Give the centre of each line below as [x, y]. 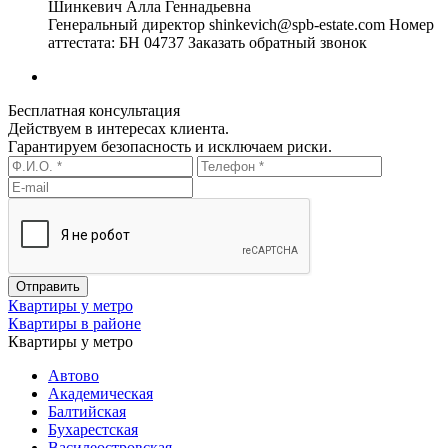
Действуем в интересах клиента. [118, 129]
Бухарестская [93, 430]
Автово [73, 376]
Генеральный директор [126, 25]
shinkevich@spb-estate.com [297, 25]
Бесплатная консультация [94, 111]
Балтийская [87, 412]
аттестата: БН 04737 [116, 43]
